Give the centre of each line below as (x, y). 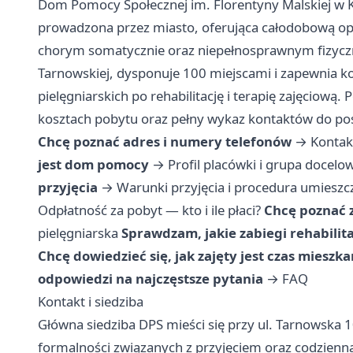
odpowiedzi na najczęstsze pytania (150, 279)
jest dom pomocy (93, 165)
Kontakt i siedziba (91, 302)
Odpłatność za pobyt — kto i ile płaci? (149, 210)
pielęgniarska (78, 233)
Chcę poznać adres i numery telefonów (165, 142)
